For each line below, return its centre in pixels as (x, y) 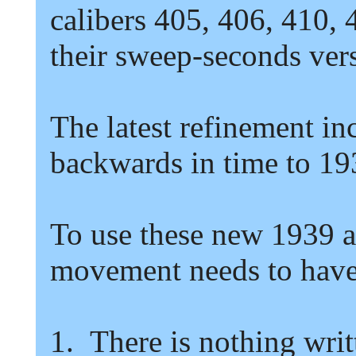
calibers (98, 19)
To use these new (157, 234)
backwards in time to (180, 163)
